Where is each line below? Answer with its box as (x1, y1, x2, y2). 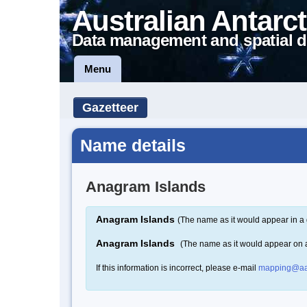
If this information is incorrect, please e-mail (96, 262, 258, 273)
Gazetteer (82, 101, 138, 114)
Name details (80, 136, 186, 155)
